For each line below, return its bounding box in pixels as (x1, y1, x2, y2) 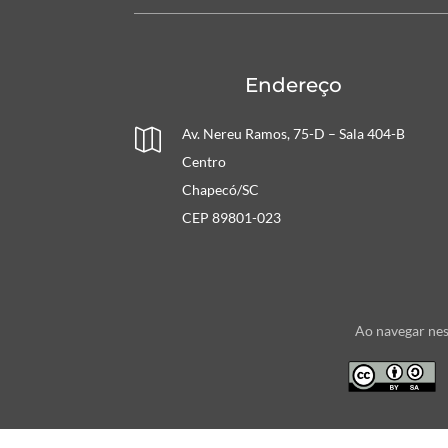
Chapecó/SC (181, 180, 259, 198)
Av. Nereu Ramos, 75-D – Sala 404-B (181, 124, 405, 142)
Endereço (245, 73, 343, 98)
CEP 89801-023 (181, 208, 281, 226)
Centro (181, 152, 226, 170)
